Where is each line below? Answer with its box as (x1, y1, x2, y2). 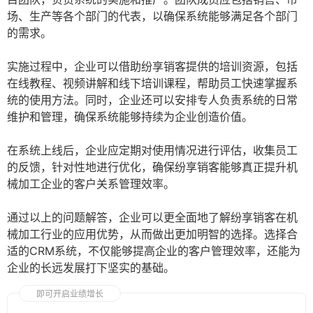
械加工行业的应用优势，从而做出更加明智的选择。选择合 (7, 227, 298, 242)
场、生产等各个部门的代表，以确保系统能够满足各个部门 (7, 9, 298, 24)
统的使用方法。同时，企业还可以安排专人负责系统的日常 (7, 93, 298, 108)
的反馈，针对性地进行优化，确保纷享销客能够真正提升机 (7, 160, 298, 175)
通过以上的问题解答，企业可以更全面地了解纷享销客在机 (7, 210, 298, 225)
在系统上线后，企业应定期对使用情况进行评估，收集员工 (7, 143, 298, 158)
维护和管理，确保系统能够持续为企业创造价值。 (7, 110, 253, 124)
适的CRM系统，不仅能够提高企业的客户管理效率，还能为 (7, 244, 300, 259)
